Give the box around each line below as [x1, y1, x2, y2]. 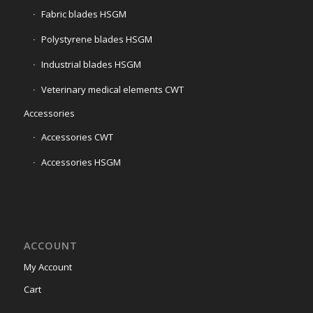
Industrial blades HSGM [41, 58, 141, 71]
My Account [23, 260, 72, 273]
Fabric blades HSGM [41, 8, 126, 21]
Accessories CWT [41, 131, 113, 144]
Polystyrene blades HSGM [41, 33, 152, 46]
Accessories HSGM [41, 156, 121, 169]
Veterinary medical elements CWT [41, 83, 184, 96]
